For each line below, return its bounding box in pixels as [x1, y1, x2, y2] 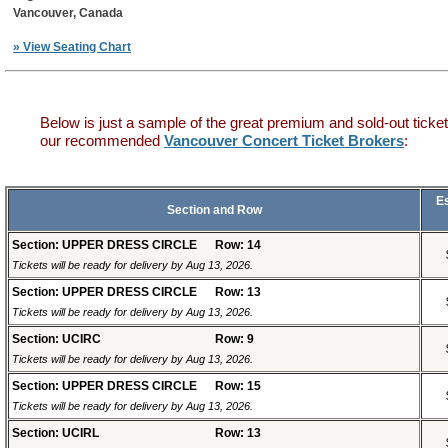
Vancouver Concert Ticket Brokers [164, 133, 404, 150]
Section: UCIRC [12, 332, 101, 347]
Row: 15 [215, 379, 261, 394]
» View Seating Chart [13, 40, 131, 55]
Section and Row [166, 203, 262, 218]
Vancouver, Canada [13, 6, 123, 21]
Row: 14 [215, 238, 261, 253]
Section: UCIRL [12, 426, 99, 441]
